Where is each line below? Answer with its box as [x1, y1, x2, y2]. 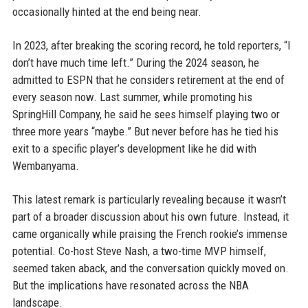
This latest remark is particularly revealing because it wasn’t [12, 192, 286, 206]
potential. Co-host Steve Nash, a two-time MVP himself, [12, 244, 266, 258]
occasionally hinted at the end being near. [12, 5, 201, 19]
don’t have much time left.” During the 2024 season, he [12, 56, 259, 69]
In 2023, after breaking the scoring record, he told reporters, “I [12, 38, 291, 52]
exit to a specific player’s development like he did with [12, 142, 256, 155]
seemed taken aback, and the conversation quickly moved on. [12, 261, 289, 275]
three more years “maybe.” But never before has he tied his [12, 124, 278, 138]
